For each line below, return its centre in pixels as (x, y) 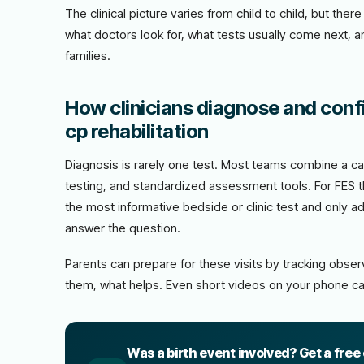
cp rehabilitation (137, 131)
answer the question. (123, 228)
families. (88, 56)
